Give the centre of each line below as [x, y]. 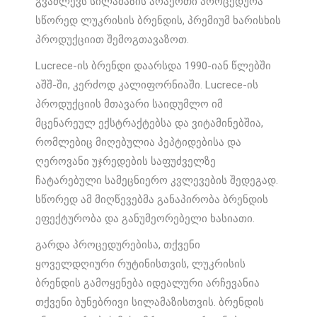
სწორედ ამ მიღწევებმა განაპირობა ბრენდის [152, 200]
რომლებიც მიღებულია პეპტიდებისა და [139, 143]
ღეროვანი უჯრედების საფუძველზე [126, 162]
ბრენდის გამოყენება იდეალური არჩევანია [148, 283]
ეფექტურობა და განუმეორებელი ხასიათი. [145, 219]
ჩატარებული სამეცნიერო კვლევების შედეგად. [157, 181]
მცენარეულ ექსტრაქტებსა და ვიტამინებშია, [150, 123]
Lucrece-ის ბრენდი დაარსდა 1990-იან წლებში [154, 66]
